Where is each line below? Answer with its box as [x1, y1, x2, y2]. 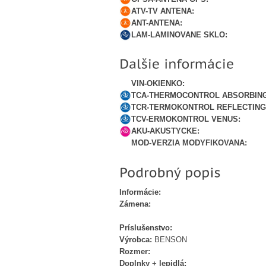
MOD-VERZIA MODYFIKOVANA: [131, 138, 247, 148]
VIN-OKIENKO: [131, 79, 185, 88]
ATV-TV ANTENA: [131, 7, 194, 16]
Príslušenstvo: [119, 223, 172, 232]
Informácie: [119, 187, 161, 197]
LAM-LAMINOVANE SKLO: [131, 30, 227, 40]
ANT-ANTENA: [131, 18, 182, 28]
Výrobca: [119, 235, 154, 244]
